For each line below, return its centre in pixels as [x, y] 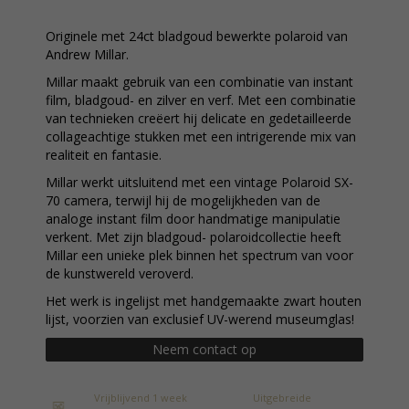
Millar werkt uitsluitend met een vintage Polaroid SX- [199, 182]
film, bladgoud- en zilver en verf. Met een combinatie [201, 100]
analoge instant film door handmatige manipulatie [193, 219]
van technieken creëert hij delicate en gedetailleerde [199, 118]
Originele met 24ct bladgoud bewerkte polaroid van [197, 36]
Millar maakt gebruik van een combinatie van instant [199, 82]
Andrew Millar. [87, 54]
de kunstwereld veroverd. [120, 273]
